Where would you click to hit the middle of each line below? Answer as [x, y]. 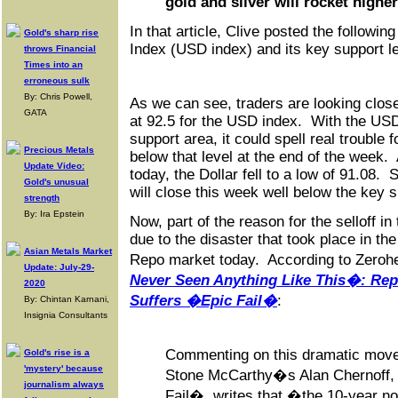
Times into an [53, 64]
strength [42, 198]
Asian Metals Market [68, 251]
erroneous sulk [57, 80]
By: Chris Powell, [58, 96]
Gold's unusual [56, 182]
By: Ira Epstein [54, 214]
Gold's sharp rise [61, 32]
